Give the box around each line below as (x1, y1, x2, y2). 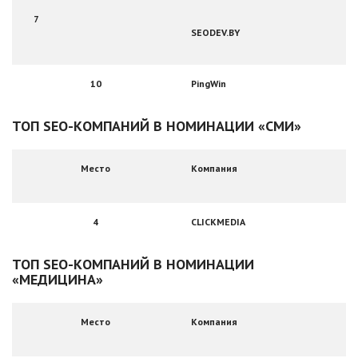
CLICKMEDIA (191, 216, 245, 228)
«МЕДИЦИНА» (12, 270, 103, 288)
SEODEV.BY (191, 26, 240, 38)
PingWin (191, 78, 226, 89)
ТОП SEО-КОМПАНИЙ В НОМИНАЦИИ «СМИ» (12, 117, 301, 135)
